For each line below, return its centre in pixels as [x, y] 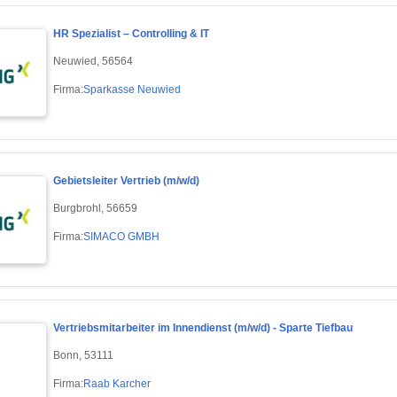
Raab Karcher [117, 383]
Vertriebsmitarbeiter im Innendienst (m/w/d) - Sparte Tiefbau [203, 328]
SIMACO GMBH [121, 236]
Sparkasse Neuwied [132, 89]
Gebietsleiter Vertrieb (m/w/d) [126, 181]
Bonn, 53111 [83, 355]
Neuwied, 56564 [93, 61]
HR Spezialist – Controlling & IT [131, 34]
